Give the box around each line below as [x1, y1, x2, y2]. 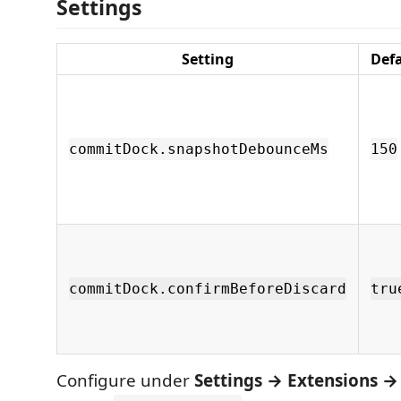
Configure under [56, 369, 194, 392]
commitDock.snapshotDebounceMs [69, 141, 328, 158]
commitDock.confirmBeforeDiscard [69, 280, 346, 297]
